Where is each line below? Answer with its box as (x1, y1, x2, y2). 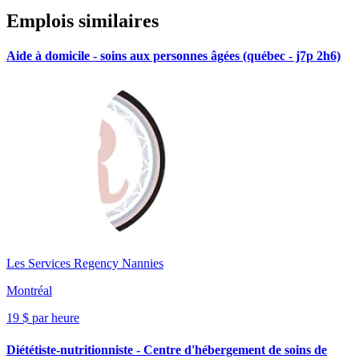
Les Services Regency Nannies (6, 256, 163, 271)
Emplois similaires (6, 10, 159, 31)
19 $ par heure (6, 311, 79, 325)
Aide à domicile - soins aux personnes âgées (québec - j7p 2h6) (6, 49, 341, 63)
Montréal (6, 284, 52, 298)
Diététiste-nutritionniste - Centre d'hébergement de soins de (6, 342, 327, 357)
